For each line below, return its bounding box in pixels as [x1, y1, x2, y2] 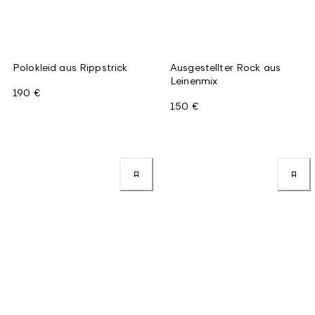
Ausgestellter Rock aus [170, 60, 281, 73]
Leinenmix [170, 74, 218, 86]
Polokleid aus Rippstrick [13, 60, 128, 73]
